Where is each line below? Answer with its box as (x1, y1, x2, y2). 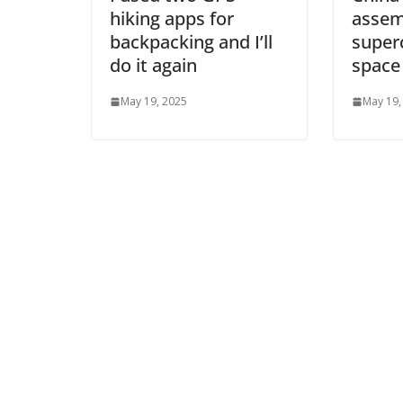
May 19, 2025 (121, 94, 187, 109)
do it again (110, 53, 197, 77)
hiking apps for (110, 6, 234, 31)
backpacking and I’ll (110, 30, 273, 54)
